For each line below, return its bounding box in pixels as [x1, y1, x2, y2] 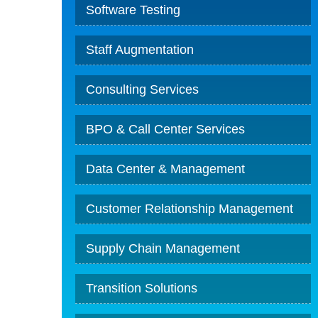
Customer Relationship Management [85, 202, 293, 216]
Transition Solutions [85, 281, 197, 295]
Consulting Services [85, 82, 199, 97]
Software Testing [85, 3, 180, 17]
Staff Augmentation [85, 43, 194, 57]
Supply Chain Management [85, 241, 240, 256]
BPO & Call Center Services [85, 122, 245, 136]
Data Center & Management [85, 162, 245, 176]
